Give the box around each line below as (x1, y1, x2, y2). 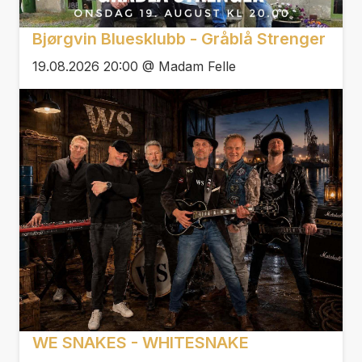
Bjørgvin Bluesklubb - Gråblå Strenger (32, 28, 326, 48)
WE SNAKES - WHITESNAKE (32, 332, 249, 352)
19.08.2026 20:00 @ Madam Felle (32, 57, 236, 74)
